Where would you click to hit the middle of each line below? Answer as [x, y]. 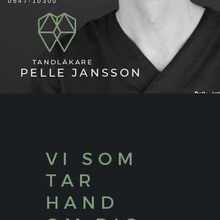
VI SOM [92, 158]
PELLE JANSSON [81, 73]
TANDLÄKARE [63, 62]
